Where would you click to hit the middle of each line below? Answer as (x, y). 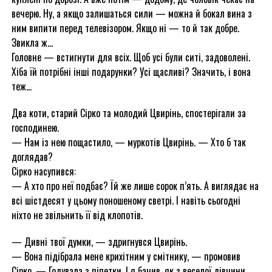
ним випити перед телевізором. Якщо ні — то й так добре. (125, 28)
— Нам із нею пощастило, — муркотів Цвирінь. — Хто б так (128, 142)
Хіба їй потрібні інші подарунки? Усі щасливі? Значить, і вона (131, 72)
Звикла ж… (32, 42)
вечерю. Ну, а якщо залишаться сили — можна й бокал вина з (131, 13)
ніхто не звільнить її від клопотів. (77, 215)
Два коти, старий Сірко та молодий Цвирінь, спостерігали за (128, 113)
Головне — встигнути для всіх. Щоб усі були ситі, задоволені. (131, 57)
